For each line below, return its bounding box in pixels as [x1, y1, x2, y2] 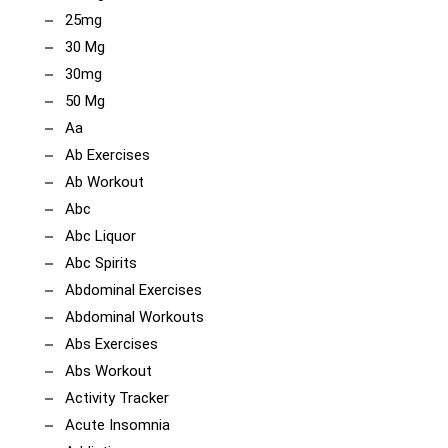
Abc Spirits [65, 254, 137, 272]
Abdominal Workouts [65, 308, 204, 326]
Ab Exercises [65, 146, 150, 164]
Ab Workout [65, 173, 144, 191]
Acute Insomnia [65, 416, 170, 434]
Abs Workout [65, 362, 152, 380]
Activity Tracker [65, 389, 169, 407]
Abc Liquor [65, 227, 136, 245]
